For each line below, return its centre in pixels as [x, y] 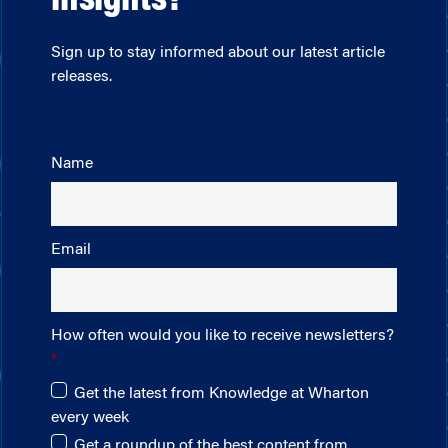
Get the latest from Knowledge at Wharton [221, 393]
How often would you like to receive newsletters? [222, 335]
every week [90, 417]
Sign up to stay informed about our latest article [218, 53]
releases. [81, 77]
